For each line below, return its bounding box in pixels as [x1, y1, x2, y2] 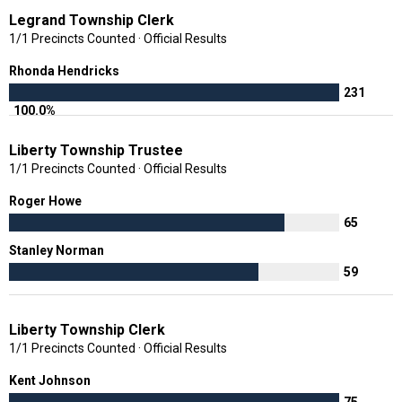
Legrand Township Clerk [9, 11, 174, 29]
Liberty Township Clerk [9, 320, 165, 338]
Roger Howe [9, 193, 84, 208]
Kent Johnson [9, 372, 93, 388]
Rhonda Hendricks [9, 63, 122, 78]
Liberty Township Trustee [9, 141, 183, 159]
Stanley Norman [9, 242, 107, 258]
